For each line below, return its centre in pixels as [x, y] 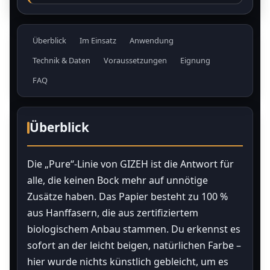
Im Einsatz [98, 40]
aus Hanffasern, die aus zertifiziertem [113, 213]
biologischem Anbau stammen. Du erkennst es [134, 229]
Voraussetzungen [135, 60]
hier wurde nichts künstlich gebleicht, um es [128, 262]
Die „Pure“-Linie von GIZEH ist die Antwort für [130, 164]
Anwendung [152, 40]
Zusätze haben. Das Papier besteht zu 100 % [127, 196]
